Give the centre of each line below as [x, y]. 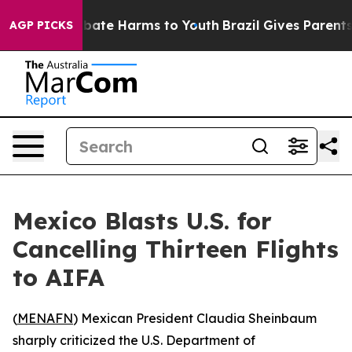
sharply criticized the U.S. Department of [134, 340]
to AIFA [59, 277]
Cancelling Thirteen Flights [176, 249]
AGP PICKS [41, 25]
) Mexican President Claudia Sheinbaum [195, 318]
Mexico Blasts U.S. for [142, 221]
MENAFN [45, 318]
